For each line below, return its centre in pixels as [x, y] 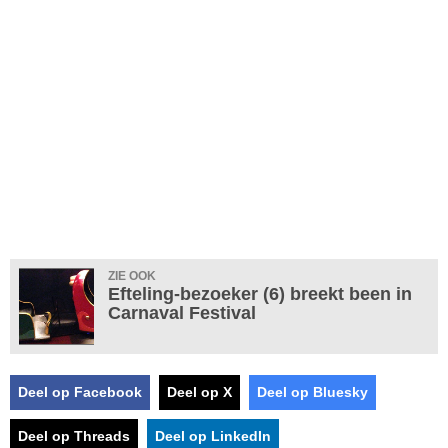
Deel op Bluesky [312, 391]
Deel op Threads [74, 435]
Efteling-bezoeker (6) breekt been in [260, 293]
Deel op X [199, 391]
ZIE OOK [132, 275]
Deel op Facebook [80, 391]
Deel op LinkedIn [213, 435]
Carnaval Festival [182, 312]
